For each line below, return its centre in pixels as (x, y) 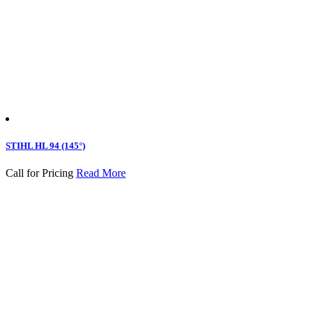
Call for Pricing (39, 173)
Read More (101, 173)
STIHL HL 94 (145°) (45, 145)
